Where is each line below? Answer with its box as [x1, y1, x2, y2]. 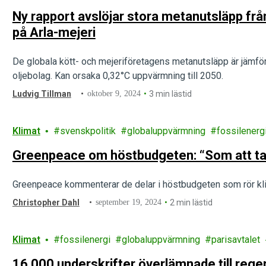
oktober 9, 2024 [87, 89, 141, 98]
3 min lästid [149, 89, 192, 99]
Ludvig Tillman [12, 89, 71, 99]
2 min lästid [170, 198, 213, 207]
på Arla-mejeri [12, 25, 96, 40]
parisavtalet [211, 234, 260, 245]
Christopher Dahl [12, 198, 80, 207]
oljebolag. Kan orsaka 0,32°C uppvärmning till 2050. [12, 70, 223, 81]
